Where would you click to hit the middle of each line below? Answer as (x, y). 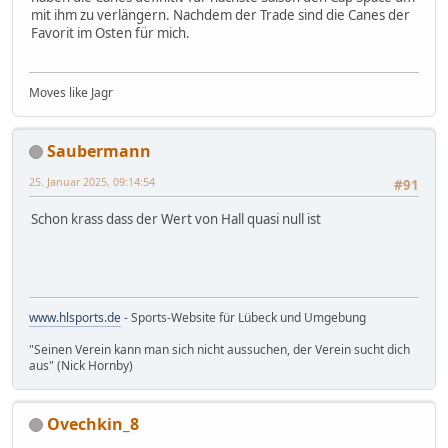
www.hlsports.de (75, 317)
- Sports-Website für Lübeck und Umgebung (243, 317)
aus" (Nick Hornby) (81, 365)
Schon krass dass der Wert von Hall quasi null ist (176, 218)
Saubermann (99, 150)
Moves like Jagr (71, 92)
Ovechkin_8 (93, 423)
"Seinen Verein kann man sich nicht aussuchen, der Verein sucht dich (219, 349)
